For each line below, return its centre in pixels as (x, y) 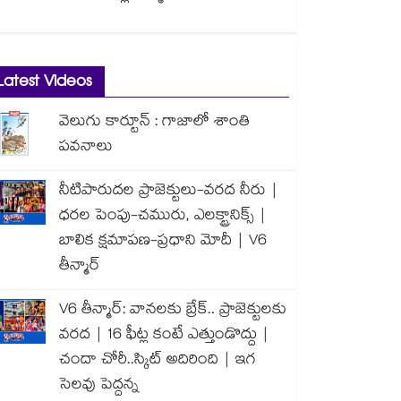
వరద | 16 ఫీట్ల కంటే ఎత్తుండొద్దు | (164, 336)
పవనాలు (86, 148)
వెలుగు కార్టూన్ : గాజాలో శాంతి (154, 123)
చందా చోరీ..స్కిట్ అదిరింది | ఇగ (158, 361)
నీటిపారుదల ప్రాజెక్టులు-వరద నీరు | (169, 192)
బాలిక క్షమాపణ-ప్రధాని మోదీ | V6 (163, 242)
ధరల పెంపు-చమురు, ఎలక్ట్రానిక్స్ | (163, 217)
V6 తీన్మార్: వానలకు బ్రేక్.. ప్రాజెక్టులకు (173, 311)
